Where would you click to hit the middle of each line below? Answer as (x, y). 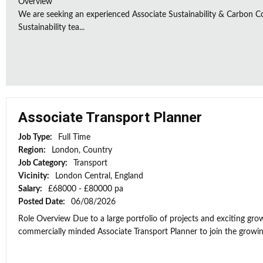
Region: (33, 150)
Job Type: (36, 137)
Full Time (74, 137)
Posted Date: (43, 202)
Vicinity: (35, 176)
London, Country (82, 150)
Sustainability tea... (51, 28)
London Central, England (99, 176)
